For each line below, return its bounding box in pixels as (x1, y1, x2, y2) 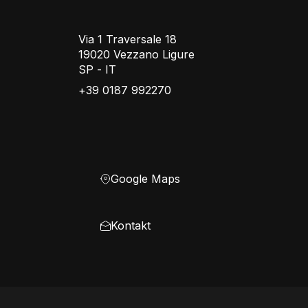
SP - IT (78, 63, 117, 76)
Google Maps (111, 172, 181, 186)
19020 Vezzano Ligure (78, 47, 195, 61)
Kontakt (111, 219, 151, 232)
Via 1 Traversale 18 (78, 32, 177, 46)
